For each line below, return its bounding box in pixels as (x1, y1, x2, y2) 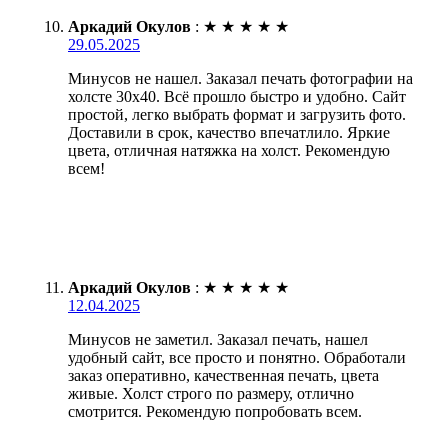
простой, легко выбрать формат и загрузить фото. (68, 105, 406, 123)
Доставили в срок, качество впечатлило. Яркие (68, 123, 390, 141)
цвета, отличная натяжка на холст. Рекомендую (68, 141, 390, 159)
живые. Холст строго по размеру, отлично (68, 384, 354, 402)
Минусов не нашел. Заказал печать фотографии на (68, 69, 413, 87)
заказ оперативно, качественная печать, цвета (68, 366, 379, 384)
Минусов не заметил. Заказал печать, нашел (68, 330, 368, 348)
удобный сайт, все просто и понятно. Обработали (68, 348, 406, 366)
